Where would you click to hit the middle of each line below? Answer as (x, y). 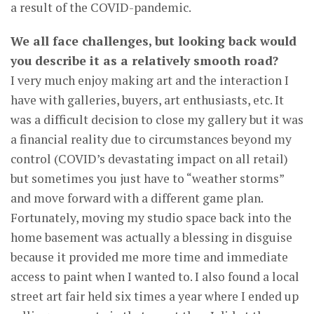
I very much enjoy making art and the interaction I (150, 80)
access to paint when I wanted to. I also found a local (155, 276)
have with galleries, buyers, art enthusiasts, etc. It (147, 100)
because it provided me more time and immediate (149, 257)
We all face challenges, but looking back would (153, 41)
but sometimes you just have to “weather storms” (147, 178)
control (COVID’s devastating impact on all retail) (149, 158)
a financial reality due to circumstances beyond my (151, 139)
